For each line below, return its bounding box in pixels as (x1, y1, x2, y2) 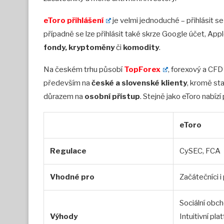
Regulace (50, 146, 86, 156)
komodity (121, 43, 159, 52)
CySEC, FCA (179, 146, 220, 156)
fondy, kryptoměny (43, 43, 114, 52)
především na (43, 78, 91, 88)
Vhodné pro (50, 172, 94, 182)
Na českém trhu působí (43, 65, 124, 74)
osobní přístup (84, 92, 140, 101)
